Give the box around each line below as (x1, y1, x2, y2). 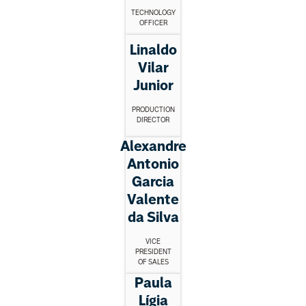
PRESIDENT (135, 248, 171, 256)
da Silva (127, 209, 179, 226)
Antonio (127, 156, 179, 173)
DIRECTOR (137, 115, 169, 124)
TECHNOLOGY (130, 9, 176, 17)
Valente (127, 191, 179, 208)
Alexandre (120, 138, 186, 155)
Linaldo (129, 41, 177, 58)
